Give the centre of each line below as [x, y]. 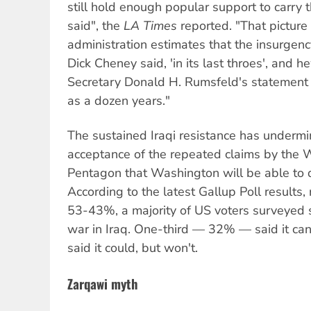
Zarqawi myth [103, 283]
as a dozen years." [119, 100]
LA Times [150, 25]
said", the [95, 25]
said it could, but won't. [133, 248]
